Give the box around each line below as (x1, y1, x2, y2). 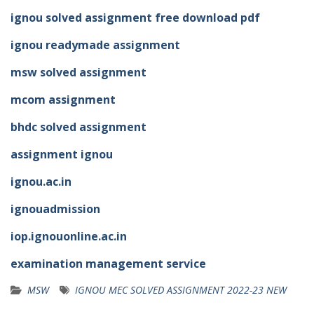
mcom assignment (11, 92, 116, 108)
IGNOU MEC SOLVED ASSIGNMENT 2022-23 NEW (75, 283, 287, 297)
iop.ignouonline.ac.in (11, 228, 127, 245)
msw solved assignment (11, 64, 146, 81)
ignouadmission (11, 201, 100, 217)
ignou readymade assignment (11, 37, 180, 53)
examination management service (11, 256, 206, 272)
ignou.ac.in (11, 174, 71, 190)
